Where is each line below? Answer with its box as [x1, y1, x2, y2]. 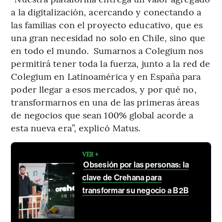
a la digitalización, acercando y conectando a [11, 5, 201, 18]
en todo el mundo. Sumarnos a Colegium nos [11, 44, 204, 57]
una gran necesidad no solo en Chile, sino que [11, 31, 205, 44]
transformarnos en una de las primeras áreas [11, 96, 199, 109]
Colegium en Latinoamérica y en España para [11, 70, 201, 83]
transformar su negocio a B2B [82, 186, 189, 196]
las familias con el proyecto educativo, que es [11, 18, 203, 31]
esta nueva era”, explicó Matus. [11, 121, 141, 134]
